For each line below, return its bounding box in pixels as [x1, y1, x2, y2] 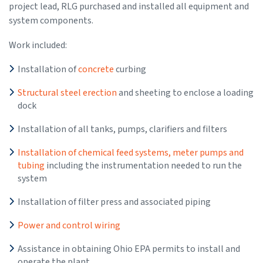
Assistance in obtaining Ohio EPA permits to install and [18, 242, 240, 256]
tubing [18, 159, 45, 173]
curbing [114, 63, 146, 76]
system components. [9, 14, 93, 28]
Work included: [9, 39, 67, 52]
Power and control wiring [18, 219, 120, 232]
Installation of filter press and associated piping [18, 195, 211, 209]
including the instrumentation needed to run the [45, 159, 242, 173]
